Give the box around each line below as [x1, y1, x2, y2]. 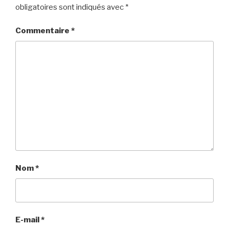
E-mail [15, 215, 41, 225]
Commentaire [15, 26, 71, 36]
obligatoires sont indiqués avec [15, 2, 125, 12]
